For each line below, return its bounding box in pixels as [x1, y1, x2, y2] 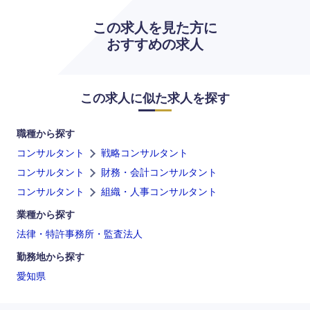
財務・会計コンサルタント [101, 166, 217, 178]
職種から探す [17, 127, 75, 139]
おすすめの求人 [107, 36, 203, 52]
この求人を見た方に [93, 19, 217, 35]
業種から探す [17, 208, 75, 220]
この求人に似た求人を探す [80, 91, 230, 105]
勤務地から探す [17, 250, 84, 262]
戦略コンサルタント [101, 147, 188, 158]
